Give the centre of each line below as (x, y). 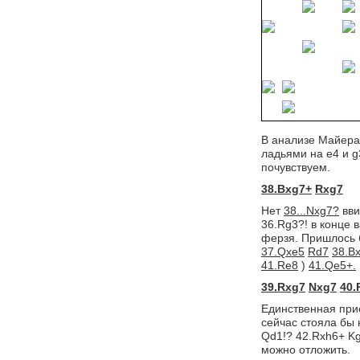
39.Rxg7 (283, 287)
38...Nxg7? (311, 211)
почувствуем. (296, 167)
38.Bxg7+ (286, 189)
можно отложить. (306, 350)
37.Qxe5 (283, 252)
